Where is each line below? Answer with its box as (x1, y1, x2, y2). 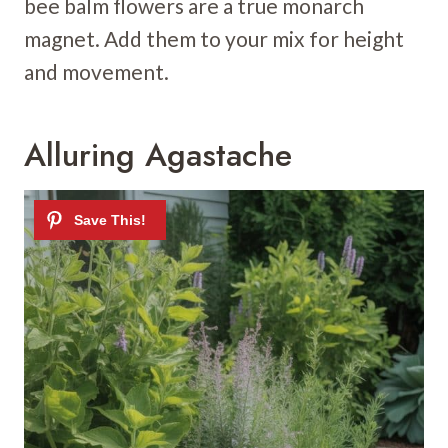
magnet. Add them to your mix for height (24, 25, 404, 51)
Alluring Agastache (24, 131, 292, 178)
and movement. (24, 58, 169, 84)
